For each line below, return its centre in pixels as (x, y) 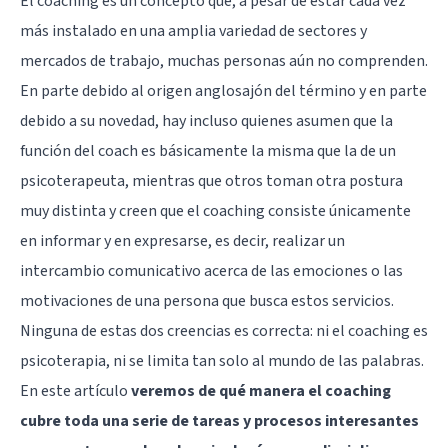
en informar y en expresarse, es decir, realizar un (182, 240)
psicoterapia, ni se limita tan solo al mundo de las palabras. (222, 360)
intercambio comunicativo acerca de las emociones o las (211, 270)
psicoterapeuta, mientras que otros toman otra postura (211, 180)
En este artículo (75, 390)
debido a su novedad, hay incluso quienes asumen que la (206, 120)
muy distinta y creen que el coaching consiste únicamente (215, 210)
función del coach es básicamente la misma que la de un (208, 150)
